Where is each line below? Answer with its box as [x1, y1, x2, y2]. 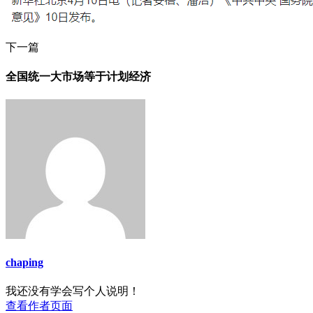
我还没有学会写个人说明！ [6, 284, 140, 297]
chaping [6, 256, 43, 269]
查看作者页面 [6, 299, 73, 312]
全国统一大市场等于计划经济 [6, 70, 151, 82]
